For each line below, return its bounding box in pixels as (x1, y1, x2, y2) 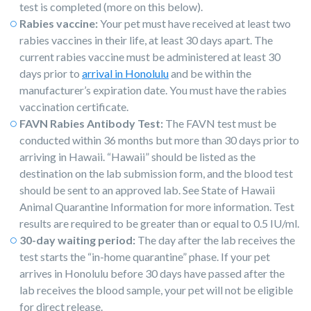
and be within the (169, 66, 251, 80)
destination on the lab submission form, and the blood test (19, 166, 293, 180)
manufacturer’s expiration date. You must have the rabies (19, 83, 287, 96)
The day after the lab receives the (137, 233, 295, 246)
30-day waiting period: (19, 233, 137, 246)
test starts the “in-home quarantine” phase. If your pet (19, 249, 270, 263)
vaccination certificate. (19, 99, 128, 113)
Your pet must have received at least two (98, 16, 291, 30)
